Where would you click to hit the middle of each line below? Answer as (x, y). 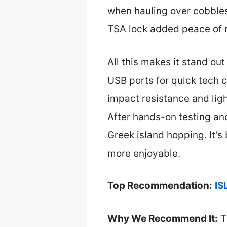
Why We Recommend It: (163, 218)
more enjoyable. (144, 153)
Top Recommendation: (160, 186)
